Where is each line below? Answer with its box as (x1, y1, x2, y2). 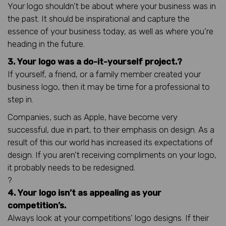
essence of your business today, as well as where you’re (8, 26, 213, 36)
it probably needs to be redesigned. (8, 162, 135, 173)
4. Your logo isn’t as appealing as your (8, 187, 161, 198)
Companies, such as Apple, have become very (8, 111, 178, 122)
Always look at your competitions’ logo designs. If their (8, 212, 209, 223)
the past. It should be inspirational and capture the (8, 13, 190, 24)
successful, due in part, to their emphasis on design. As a (8, 124, 214, 135)
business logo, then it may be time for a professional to (8, 81, 210, 92)
